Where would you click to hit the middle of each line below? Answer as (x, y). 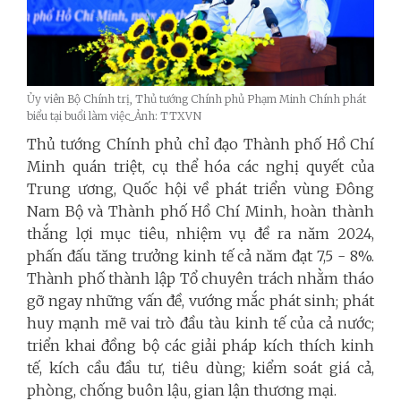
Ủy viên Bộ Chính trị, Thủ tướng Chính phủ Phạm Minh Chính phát (196, 98)
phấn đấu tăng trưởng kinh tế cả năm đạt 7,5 (180, 256)
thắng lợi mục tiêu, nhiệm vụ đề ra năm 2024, (200, 233)
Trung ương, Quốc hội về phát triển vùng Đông (200, 188)
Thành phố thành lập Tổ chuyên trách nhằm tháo (200, 278)
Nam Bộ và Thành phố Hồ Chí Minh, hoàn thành (200, 211)
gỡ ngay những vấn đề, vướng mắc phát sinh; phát (200, 300)
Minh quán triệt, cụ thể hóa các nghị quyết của (200, 166)
